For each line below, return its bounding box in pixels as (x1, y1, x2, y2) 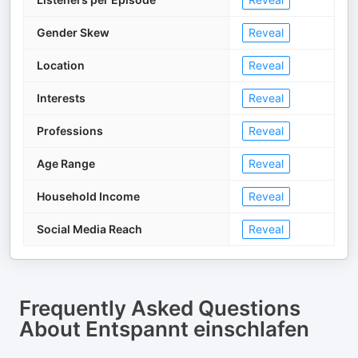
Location (37, 58, 85, 72)
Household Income (37, 189, 140, 203)
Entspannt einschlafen (86, 316, 309, 341)
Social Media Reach (37, 222, 142, 236)
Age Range (37, 157, 95, 170)
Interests (37, 91, 86, 105)
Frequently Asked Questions (19, 296, 300, 320)
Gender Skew (37, 26, 109, 39)
